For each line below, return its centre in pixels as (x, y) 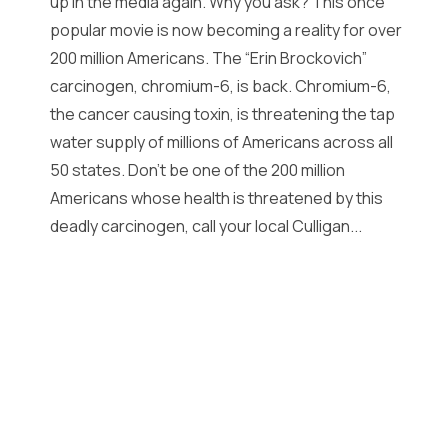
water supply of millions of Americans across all (221, 142)
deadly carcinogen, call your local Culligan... (206, 226)
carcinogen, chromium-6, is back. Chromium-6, (220, 86)
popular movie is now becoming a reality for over (226, 30)
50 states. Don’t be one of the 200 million (197, 170)
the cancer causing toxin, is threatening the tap (222, 114)
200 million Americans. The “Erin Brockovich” (208, 58)
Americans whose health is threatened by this (216, 198)
